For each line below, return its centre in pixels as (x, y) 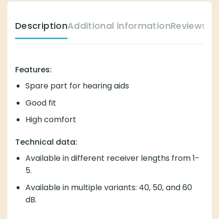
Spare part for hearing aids (77, 86)
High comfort (51, 120)
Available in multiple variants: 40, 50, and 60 (109, 187)
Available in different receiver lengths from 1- (112, 158)
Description (41, 26)
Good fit (41, 103)
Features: (33, 70)
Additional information (119, 26)
